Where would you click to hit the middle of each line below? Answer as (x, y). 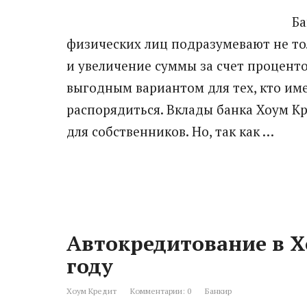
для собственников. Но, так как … (170, 131)
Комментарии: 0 (161, 291)
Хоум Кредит (91, 291)
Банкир (218, 291)
